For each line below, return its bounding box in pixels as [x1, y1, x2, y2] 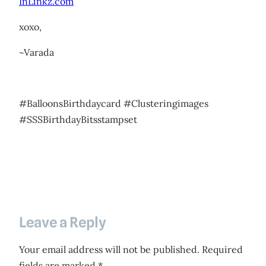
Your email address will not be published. [19, 243, 199, 256]
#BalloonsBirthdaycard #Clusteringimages [19, 97, 208, 110]
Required [202, 243, 243, 256]
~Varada [19, 46, 54, 59]
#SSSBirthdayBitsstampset [19, 113, 137, 126]
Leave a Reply [19, 214, 106, 232]
